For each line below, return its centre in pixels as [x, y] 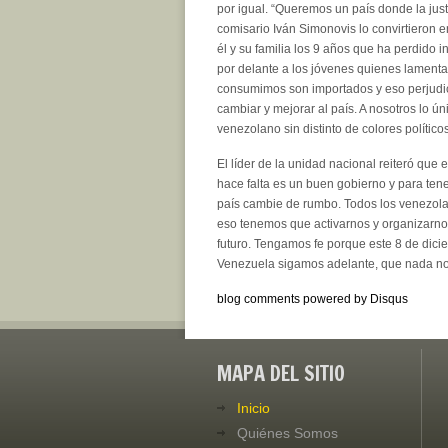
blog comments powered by [293, 298]
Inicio [253, 407]
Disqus [389, 298]
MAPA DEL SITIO [281, 373]
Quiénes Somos [287, 432]
